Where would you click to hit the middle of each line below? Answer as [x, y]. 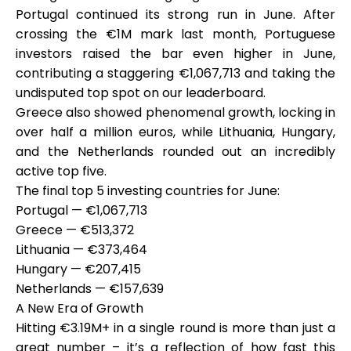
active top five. [61, 171]
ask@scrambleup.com [183, 230]
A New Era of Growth [80, 308]
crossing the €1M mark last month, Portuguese [175, 34]
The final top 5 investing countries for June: [148, 191]
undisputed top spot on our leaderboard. [141, 93]
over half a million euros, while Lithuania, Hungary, [175, 132]
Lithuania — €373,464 [81, 250]
